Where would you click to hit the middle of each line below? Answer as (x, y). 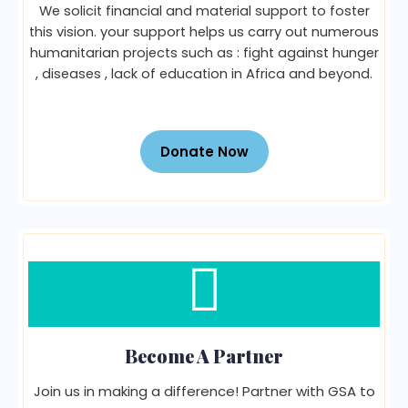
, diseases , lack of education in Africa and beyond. (204, 73)
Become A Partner (204, 355)
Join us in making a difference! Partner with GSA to (204, 391)
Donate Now (204, 151)
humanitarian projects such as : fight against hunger (204, 52)
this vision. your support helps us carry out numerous (204, 31)
